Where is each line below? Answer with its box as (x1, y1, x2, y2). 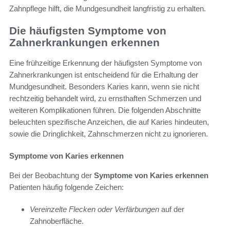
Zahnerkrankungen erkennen (9, 36, 160, 48)
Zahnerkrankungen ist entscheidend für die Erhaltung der (9, 70, 198, 80)
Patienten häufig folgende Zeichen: (9, 183, 124, 192)
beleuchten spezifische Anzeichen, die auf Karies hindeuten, (9, 118, 209, 127)
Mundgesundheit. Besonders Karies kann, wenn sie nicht (9, 82, 199, 91)
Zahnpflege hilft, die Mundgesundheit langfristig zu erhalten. (9, 4, 206, 13)
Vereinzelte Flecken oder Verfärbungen (30, 205, 159, 214)
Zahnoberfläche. (30, 217, 84, 226)
